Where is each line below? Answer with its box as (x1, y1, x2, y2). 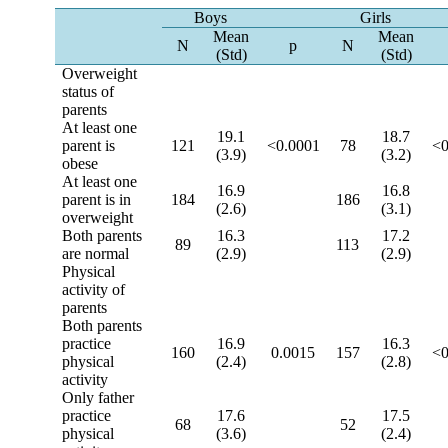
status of (62, 83, 115, 100)
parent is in (62, 191, 132, 208)
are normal (62, 245, 130, 262)
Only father (62, 389, 135, 406)
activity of (62, 281, 126, 298)
